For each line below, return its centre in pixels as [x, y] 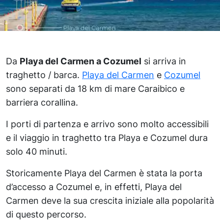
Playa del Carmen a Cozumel [81, 61]
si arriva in [164, 61]
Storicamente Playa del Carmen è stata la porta [104, 173]
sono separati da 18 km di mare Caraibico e [95, 89]
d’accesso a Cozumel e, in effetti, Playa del [94, 187]
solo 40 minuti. [37, 151]
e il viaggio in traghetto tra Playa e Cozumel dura [107, 138]
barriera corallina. [42, 102]
